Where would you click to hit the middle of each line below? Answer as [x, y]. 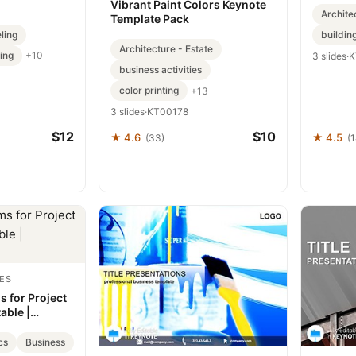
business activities [161, 70]
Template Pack [150, 19]
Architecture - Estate [166, 49]
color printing [149, 90]
